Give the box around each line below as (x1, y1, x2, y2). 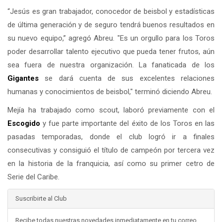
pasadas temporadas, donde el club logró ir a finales (7, 132, 215, 142)
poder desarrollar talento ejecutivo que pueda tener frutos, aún (7, 47, 215, 56)
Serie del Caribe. (7, 172, 59, 182)
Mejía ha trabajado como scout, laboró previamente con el (7, 106, 215, 115)
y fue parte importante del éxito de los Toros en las (40, 119, 215, 128)
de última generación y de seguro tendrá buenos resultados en (7, 20, 215, 30)
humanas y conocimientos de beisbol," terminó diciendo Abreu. (7, 87, 212, 97)
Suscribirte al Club (15, 195, 67, 203)
